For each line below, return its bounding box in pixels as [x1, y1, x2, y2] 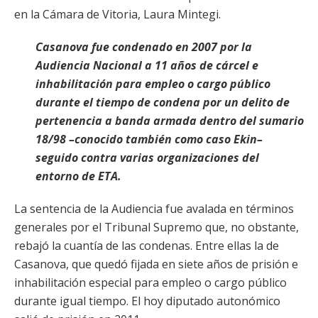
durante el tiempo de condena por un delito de [35, 94, 290, 110]
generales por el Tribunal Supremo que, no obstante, [14, 219, 299, 235]
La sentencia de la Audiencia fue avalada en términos [14, 201, 294, 216]
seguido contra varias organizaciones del [35, 150, 259, 165]
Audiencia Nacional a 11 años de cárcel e [35, 57, 258, 73]
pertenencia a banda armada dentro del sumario [35, 113, 304, 128]
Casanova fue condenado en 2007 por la [35, 39, 252, 55]
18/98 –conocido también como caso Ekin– [35, 131, 263, 147]
